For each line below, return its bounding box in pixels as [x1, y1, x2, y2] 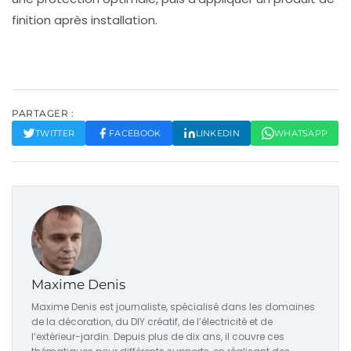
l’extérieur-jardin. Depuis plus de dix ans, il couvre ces [31, 330, 284, 344]
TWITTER [35, 128, 75, 139]
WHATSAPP [273, 128, 328, 139]
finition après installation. [12, 12, 157, 29]
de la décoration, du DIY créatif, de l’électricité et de [31, 315, 273, 329]
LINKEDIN [195, 128, 240, 139]
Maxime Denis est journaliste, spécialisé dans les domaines [31, 300, 315, 314]
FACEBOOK [109, 128, 161, 139]
